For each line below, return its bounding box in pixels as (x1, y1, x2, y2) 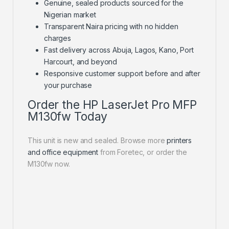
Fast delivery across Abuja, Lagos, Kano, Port (44, 45, 194, 55)
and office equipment (28, 148, 99, 157)
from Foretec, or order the (98, 148, 187, 157)
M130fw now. (28, 159, 70, 169)
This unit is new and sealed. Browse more (28, 136, 167, 145)
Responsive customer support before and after (44, 69, 200, 78)
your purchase (44, 81, 93, 90)
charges (44, 34, 72, 43)
